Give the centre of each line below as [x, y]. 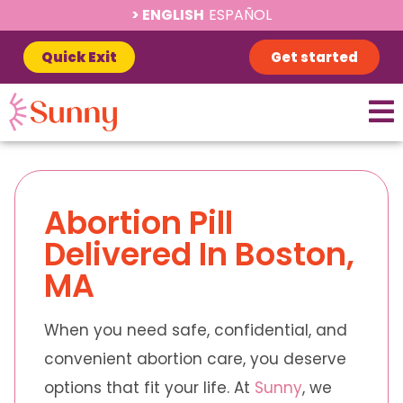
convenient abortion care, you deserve [195, 358]
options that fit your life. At [149, 387]
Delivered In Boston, [199, 254]
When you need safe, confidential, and [196, 330]
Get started [314, 57]
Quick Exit [79, 57]
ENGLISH [173, 15]
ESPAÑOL [240, 15]
